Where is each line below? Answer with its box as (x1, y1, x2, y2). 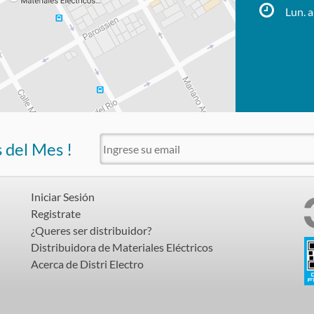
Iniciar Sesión (31, 189, 95, 203)
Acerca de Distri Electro (31, 257, 144, 271)
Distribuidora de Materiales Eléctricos (31, 240, 213, 254)
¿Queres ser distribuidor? (31, 223, 151, 237)
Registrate (31, 206, 81, 220)
